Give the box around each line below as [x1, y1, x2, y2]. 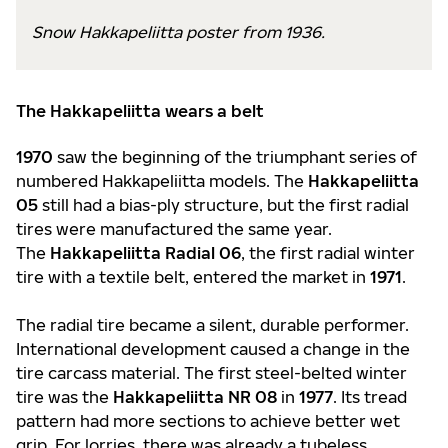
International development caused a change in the [16, 339, 410, 359]
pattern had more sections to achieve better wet [16, 411, 400, 431]
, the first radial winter [241, 243, 415, 263]
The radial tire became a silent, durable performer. [16, 315, 409, 335]
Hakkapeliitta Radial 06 [50, 243, 241, 263]
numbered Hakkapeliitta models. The [16, 171, 308, 191]
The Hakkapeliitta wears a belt [16, 101, 264, 121]
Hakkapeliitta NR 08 [113, 387, 277, 407]
